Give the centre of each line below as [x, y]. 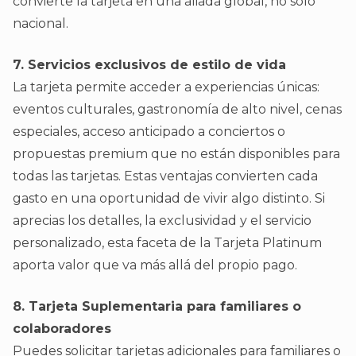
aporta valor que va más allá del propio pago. [155, 265]
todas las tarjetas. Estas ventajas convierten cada [165, 176]
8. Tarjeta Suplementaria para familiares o [157, 307]
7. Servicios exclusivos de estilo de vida [149, 65]
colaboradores [62, 329]
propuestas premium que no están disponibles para [176, 154]
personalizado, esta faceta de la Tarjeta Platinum [167, 243]
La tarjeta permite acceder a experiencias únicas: [166, 87]
